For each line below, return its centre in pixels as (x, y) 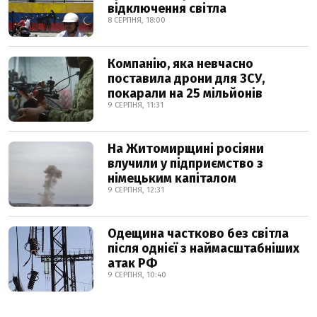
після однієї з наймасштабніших (203, 248)
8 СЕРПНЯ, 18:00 (137, 20)
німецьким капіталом (172, 178)
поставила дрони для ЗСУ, (186, 79)
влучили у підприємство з (185, 163)
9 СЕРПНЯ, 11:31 (136, 105)
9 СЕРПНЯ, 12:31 (136, 190)
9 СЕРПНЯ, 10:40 (137, 275)
